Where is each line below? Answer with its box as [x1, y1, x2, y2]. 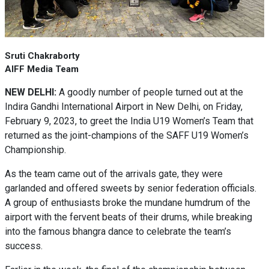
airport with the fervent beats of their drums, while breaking [5, 211, 252, 223]
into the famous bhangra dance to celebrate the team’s [5, 226, 231, 237]
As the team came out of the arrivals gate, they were [5, 168, 223, 180]
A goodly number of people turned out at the [59, 86, 243, 98]
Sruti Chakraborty [5, 50, 80, 61]
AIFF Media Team [5, 64, 79, 74]
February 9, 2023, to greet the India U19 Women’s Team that [5, 115, 253, 127]
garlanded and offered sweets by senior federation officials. [5, 183, 256, 194]
